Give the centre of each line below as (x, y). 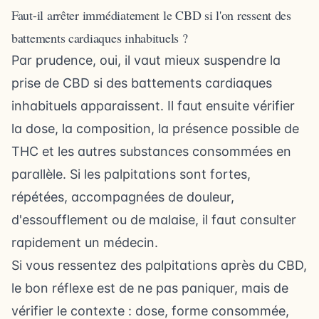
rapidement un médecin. (85, 242)
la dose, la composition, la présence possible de (155, 129)
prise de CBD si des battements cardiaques (142, 83)
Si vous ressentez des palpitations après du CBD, (159, 265)
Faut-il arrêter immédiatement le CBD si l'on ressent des (151, 15)
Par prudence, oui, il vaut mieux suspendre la (146, 60)
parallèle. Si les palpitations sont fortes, (131, 174)
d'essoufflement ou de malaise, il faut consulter (154, 220)
